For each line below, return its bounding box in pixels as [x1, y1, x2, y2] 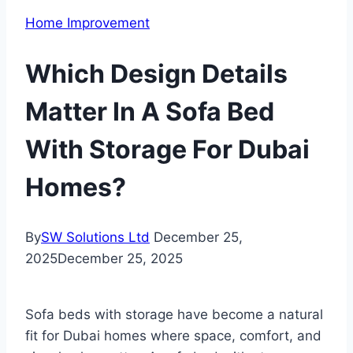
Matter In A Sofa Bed [25, 95, 274, 127]
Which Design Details [25, 58, 288, 89]
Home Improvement [25, 15, 150, 31]
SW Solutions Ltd [41, 229, 150, 246]
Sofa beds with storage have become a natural [25, 307, 323, 323]
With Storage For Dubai [25, 133, 310, 165]
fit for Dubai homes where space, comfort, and [25, 328, 321, 344]
